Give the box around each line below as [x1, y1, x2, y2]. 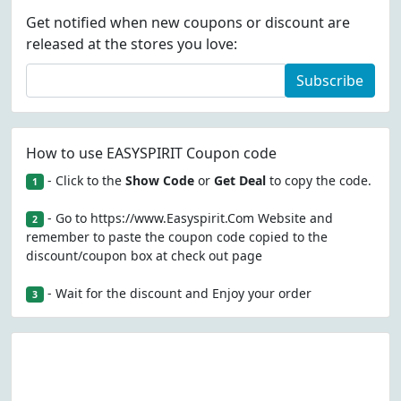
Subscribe [296, 71, 363, 90]
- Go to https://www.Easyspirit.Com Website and [43, 209, 333, 226]
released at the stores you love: [26, 34, 237, 54]
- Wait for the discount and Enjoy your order [43, 285, 311, 302]
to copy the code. [265, 172, 371, 189]
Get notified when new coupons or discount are [26, 13, 350, 32]
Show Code [124, 172, 194, 189]
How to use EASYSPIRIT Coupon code [26, 143, 277, 163]
